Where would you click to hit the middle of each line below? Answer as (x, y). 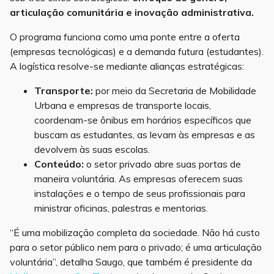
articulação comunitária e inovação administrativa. (132, 13)
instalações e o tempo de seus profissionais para (140, 194)
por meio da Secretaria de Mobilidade (175, 91)
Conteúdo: (59, 164)
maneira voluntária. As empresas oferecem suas (139, 179)
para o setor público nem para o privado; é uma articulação (136, 247)
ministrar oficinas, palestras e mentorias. (121, 208)
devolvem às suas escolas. (92, 150)
